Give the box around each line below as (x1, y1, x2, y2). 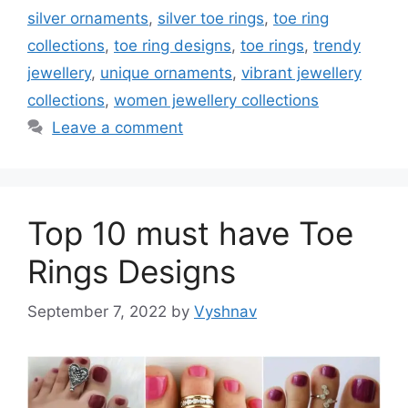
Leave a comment (52, 117, 184, 137)
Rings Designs (27, 251, 236, 291)
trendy (313, 36, 361, 55)
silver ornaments (27, 8, 148, 27)
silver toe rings (158, 8, 264, 27)
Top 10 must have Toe (27, 213, 353, 252)
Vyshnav (194, 302, 257, 321)
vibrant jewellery (241, 63, 362, 82)
